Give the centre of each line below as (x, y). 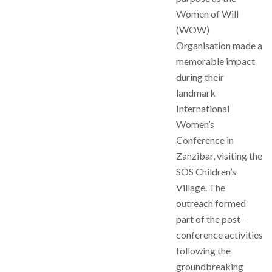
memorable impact (216, 61)
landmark (196, 93)
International (203, 108)
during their (200, 77)
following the (203, 250)
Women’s (195, 124)
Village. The (201, 187)
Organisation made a (219, 45)
